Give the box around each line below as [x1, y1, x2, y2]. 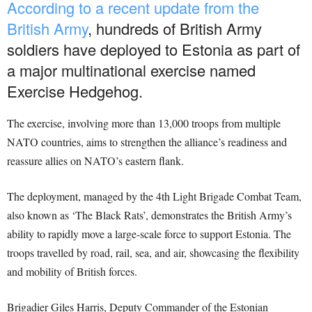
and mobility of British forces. [7, 264, 137, 279]
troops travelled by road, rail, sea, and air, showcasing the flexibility [7, 245, 299, 260]
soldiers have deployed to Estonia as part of [7, 38, 300, 61]
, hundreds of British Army [88, 17, 262, 40]
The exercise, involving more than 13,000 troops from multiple [7, 116, 281, 131]
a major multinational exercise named [7, 59, 256, 81]
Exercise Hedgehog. [7, 80, 143, 102]
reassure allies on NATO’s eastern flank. [7, 153, 184, 169]
